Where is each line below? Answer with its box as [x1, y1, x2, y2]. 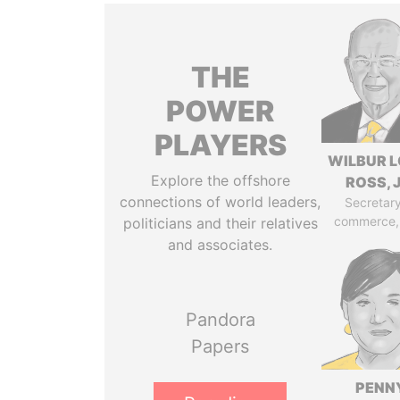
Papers [191, 336, 250, 357]
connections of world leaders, [120, 193, 321, 211]
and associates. [168, 236, 273, 254]
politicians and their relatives [122, 214, 318, 232]
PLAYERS [154, 128, 287, 162]
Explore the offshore [150, 171, 290, 189]
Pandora [185, 309, 255, 330]
